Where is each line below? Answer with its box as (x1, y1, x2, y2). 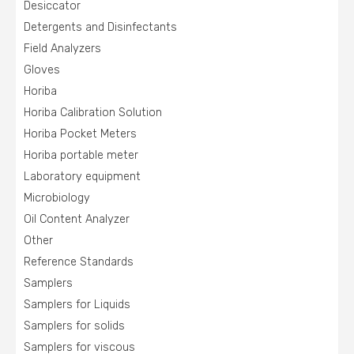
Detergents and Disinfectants (24, 21, 177, 34)
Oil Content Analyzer (24, 213, 130, 226)
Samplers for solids (24, 319, 125, 333)
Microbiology (24, 191, 90, 205)
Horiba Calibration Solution (24, 106, 162, 119)
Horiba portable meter (24, 149, 138, 162)
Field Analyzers (24, 42, 101, 55)
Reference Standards (24, 255, 134, 269)
